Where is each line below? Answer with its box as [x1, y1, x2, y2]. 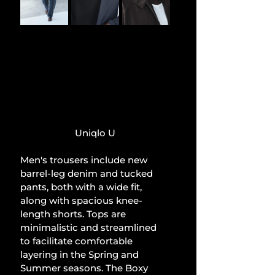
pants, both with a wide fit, [20, 181, 144, 193]
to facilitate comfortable [20, 235, 135, 247]
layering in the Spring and [20, 249, 141, 261]
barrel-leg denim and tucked [20, 168, 155, 180]
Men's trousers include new [20, 154, 150, 166]
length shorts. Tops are [20, 208, 128, 220]
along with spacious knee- [20, 195, 142, 207]
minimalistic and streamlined [20, 222, 159, 234]
